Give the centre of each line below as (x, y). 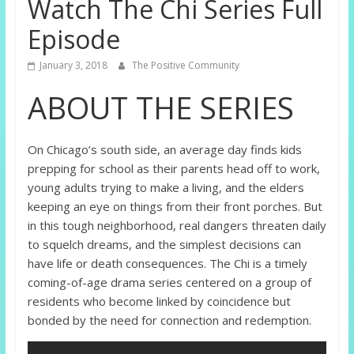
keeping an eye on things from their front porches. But (175, 207)
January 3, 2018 (73, 66)
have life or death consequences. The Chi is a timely (167, 264)
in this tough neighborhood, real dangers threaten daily (177, 226)
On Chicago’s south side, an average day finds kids (164, 150)
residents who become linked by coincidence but (159, 301)
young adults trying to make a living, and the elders (166, 188)
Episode (73, 40)
